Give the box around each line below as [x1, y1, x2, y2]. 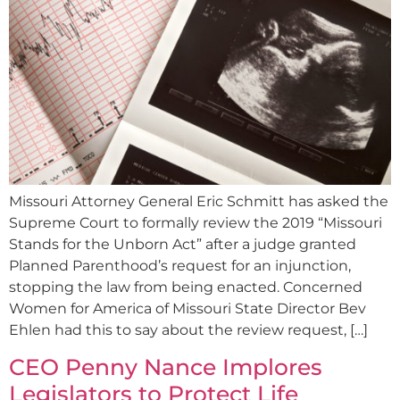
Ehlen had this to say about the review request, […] [9, 321, 368, 338]
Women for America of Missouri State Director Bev [9, 299, 366, 317]
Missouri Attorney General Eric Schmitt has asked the [9, 192, 388, 210]
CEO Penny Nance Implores [9, 354, 322, 381]
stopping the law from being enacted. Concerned [9, 278, 362, 296]
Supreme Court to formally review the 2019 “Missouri [9, 213, 382, 231]
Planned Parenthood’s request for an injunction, [9, 256, 351, 274]
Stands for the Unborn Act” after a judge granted [9, 235, 356, 253]
